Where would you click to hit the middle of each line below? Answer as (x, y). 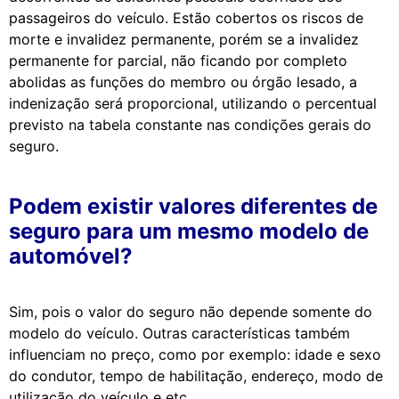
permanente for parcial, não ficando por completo (178, 60)
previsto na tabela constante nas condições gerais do (190, 124)
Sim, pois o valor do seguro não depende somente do (191, 311)
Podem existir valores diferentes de (193, 206)
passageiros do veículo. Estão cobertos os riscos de (186, 17)
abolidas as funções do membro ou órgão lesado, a (183, 81)
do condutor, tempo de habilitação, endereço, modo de (196, 375)
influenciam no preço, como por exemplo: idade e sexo (195, 354)
